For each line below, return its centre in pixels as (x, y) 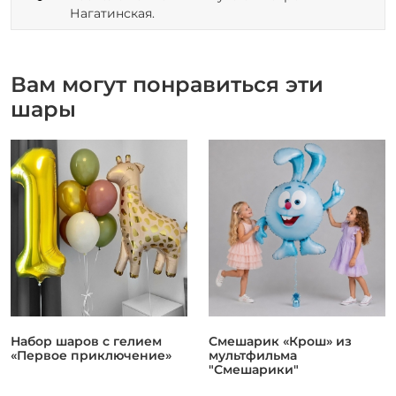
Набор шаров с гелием (86, 341)
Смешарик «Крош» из (280, 341)
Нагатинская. (112, 13)
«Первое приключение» (91, 355)
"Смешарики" (254, 369)
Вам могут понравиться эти (167, 84)
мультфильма (253, 355)
